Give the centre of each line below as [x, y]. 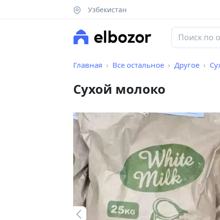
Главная [88, 65]
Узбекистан [106, 9]
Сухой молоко [119, 89]
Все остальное [138, 65]
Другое [187, 65]
